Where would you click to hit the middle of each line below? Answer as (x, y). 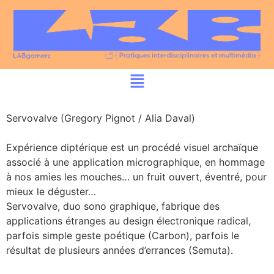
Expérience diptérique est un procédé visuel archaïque (132, 147)
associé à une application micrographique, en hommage (135, 162)
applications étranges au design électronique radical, (128, 220)
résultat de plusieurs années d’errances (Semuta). (120, 250)
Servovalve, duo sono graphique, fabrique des (113, 206)
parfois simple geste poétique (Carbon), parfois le (123, 235)
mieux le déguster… (51, 191)
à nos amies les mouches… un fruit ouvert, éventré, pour (136, 176)
